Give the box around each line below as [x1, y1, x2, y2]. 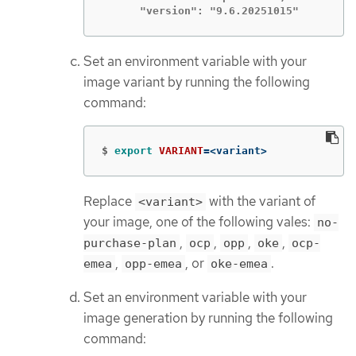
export [114, 145, 159, 157]
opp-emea [125, 257, 182, 272]
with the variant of [206, 192, 315, 211]
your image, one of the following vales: [83, 213, 314, 231]
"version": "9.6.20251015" [102, 4, 299, 17]
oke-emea [211, 257, 268, 272]
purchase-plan [83, 236, 176, 251]
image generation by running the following [83, 308, 333, 327]
